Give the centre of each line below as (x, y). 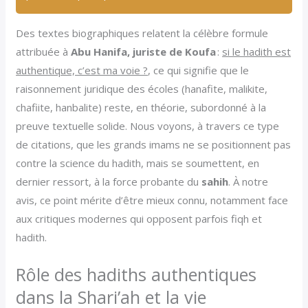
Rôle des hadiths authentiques (136, 274)
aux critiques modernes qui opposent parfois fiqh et (139, 218)
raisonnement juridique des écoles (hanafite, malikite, (142, 88)
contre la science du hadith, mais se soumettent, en (138, 163)
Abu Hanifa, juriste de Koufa (144, 51)
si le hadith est (257, 51)
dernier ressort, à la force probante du (109, 181)
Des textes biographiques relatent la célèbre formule (142, 33)
